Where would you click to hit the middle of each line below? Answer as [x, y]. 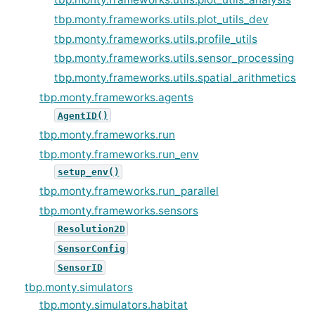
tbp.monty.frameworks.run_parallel [129, 191]
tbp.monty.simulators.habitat [114, 304]
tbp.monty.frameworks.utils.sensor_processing [174, 58]
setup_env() [88, 172]
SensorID [80, 268]
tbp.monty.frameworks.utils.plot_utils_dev [161, 19]
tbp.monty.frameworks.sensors [119, 211]
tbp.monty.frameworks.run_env [119, 154]
